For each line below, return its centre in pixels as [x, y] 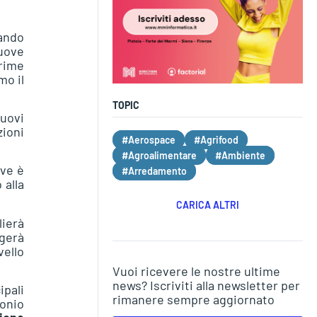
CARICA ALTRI [207, 204]
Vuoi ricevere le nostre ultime [196, 271]
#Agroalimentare [159, 155]
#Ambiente [240, 155]
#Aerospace [148, 139]
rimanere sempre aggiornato [193, 299]
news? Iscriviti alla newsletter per [206, 285]
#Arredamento [154, 171]
